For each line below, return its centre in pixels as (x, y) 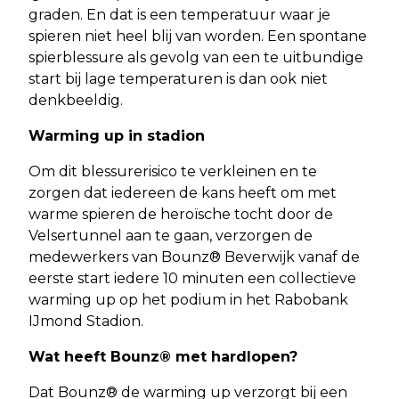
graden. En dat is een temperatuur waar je (179, 14)
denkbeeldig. (76, 100)
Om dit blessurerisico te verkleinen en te (173, 171)
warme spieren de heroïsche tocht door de (181, 214)
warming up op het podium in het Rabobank (188, 299)
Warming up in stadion (117, 135)
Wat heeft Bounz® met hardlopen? (163, 356)
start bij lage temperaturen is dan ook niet (178, 78)
